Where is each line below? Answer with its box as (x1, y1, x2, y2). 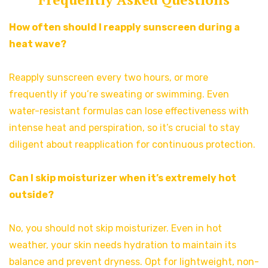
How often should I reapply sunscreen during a (9, 21, 240, 33)
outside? (9, 188, 54, 200)
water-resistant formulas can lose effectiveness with (9, 105, 249, 117)
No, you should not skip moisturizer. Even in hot (9, 222, 222, 234)
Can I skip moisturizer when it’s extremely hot (9, 172, 236, 184)
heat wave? (9, 38, 66, 50)
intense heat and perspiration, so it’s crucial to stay (9, 121, 240, 133)
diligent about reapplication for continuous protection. (9, 138, 255, 150)
